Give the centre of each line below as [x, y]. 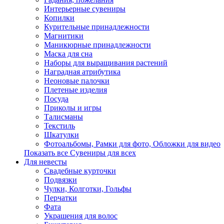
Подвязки [60, 180]
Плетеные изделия [75, 90]
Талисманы [63, 117]
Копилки [59, 18]
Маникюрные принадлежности [97, 45]
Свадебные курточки [80, 171]
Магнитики [64, 36]
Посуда [56, 99]
